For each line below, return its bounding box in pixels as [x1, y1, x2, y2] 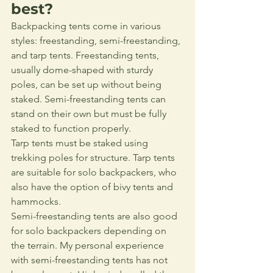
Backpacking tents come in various [11, 20, 163, 32]
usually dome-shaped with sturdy [11, 64, 155, 76]
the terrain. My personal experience [11, 239, 166, 252]
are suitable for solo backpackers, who [11, 166, 179, 179]
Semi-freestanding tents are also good [11, 210, 180, 222]
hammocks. [11, 196, 63, 208]
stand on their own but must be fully [11, 108, 169, 120]
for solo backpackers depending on [11, 225, 169, 237]
